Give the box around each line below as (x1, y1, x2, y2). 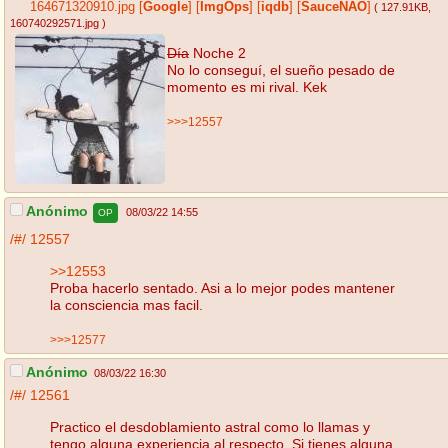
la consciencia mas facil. (50, 296, 203, 313)
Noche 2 (189, 44, 246, 61)
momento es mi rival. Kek (167, 78, 327, 95)
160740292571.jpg (10, 17, 99, 30)
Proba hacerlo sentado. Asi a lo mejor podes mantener (50, 279, 395, 296)
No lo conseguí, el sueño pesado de (167, 61, 395, 78)
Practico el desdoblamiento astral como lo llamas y (50, 418, 370, 435)
